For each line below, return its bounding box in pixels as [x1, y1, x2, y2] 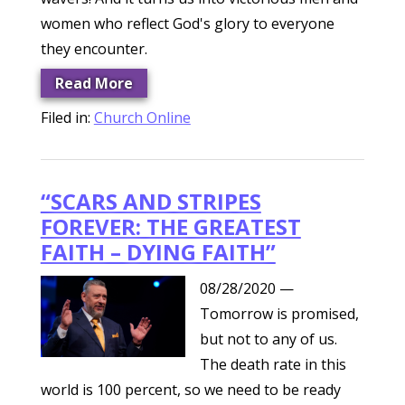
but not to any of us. [199, 329, 337, 349]
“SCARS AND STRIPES [40, 186, 261, 216]
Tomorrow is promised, [199, 304, 359, 324]
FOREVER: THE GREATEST [40, 212, 301, 241]
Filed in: [40, 108, 94, 127]
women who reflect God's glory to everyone [40, 14, 334, 33]
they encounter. [40, 39, 147, 59]
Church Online [93, 108, 191, 127]
